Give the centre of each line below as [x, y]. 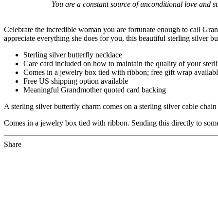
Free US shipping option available [76, 81]
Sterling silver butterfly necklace [73, 54]
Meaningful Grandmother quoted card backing [95, 90]
